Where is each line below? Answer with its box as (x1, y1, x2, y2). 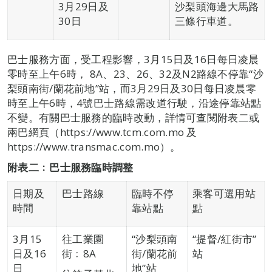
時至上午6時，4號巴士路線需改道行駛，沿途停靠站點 (7, 95, 262, 110)
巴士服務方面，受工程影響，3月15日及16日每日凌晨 (7, 52, 259, 66)
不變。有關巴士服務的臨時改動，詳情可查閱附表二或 (7, 110, 260, 124)
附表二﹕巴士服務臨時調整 (7, 160, 134, 174)
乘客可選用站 (192, 186, 256, 200)
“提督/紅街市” (192, 231, 257, 246)
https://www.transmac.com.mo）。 (7, 139, 181, 154)
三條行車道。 (175, 13, 238, 28)
